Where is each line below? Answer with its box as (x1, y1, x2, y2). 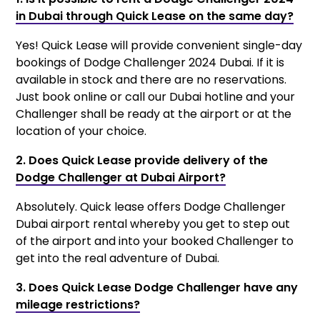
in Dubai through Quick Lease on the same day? (16, 7, 294, 24)
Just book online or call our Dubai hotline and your (16, 88, 296, 105)
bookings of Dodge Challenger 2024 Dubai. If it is (16, 54, 285, 71)
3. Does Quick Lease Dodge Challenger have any (16, 279, 299, 296)
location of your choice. (16, 122, 147, 139)
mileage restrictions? (16, 296, 141, 313)
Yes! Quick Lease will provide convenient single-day (16, 36, 303, 54)
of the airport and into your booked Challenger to (16, 232, 294, 249)
